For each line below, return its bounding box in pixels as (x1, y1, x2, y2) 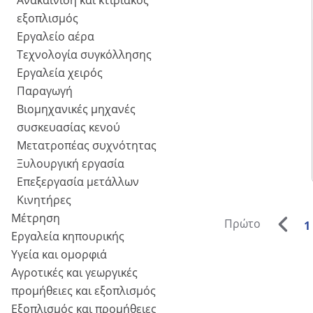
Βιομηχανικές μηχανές (17, 101, 136, 117)
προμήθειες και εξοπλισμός (11, 283, 156, 299)
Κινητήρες (17, 192, 71, 208)
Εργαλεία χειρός (17, 65, 103, 81)
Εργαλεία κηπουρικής (11, 228, 124, 245)
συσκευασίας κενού (17, 119, 120, 136)
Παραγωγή (17, 83, 73, 99)
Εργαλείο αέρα (17, 29, 94, 45)
